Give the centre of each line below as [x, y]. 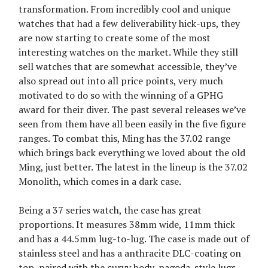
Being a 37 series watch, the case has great [110, 210]
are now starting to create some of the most [115, 37]
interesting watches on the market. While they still [128, 52]
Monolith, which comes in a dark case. [100, 181]
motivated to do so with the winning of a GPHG [121, 95]
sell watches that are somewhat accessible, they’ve [128, 66]
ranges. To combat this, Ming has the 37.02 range [124, 138]
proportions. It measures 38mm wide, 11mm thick [127, 224]
